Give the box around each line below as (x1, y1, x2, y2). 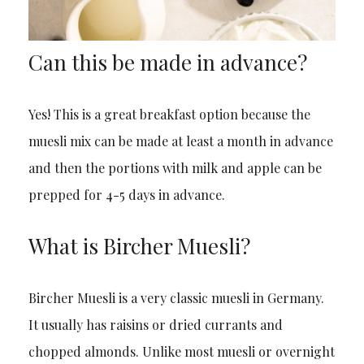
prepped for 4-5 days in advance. (28, 186, 225, 204)
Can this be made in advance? (28, 48, 307, 77)
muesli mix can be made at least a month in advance (28, 132, 333, 150)
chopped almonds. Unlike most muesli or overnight (28, 343, 335, 361)
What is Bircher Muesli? (28, 232, 250, 261)
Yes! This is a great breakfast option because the (28, 106, 310, 123)
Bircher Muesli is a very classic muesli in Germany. (28, 289, 324, 307)
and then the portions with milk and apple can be (28, 159, 322, 177)
